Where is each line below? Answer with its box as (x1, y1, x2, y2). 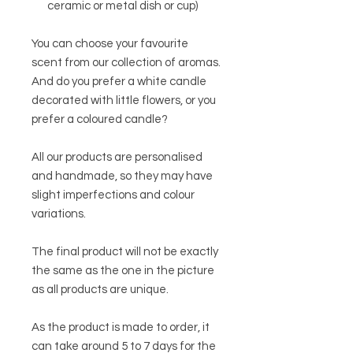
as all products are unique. (32, 283, 171, 295)
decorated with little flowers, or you (32, 94, 216, 106)
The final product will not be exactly (32, 245, 218, 258)
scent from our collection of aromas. (32, 56, 221, 69)
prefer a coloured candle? (32, 113, 168, 125)
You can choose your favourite (32, 37, 188, 50)
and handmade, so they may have (32, 169, 213, 182)
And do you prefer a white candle (32, 75, 206, 87)
